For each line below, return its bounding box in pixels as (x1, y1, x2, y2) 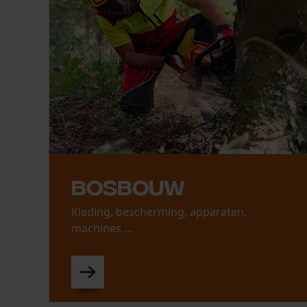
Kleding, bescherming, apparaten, (71, 204, 247, 219)
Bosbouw (71, 173, 185, 198)
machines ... (71, 221, 132, 236)
